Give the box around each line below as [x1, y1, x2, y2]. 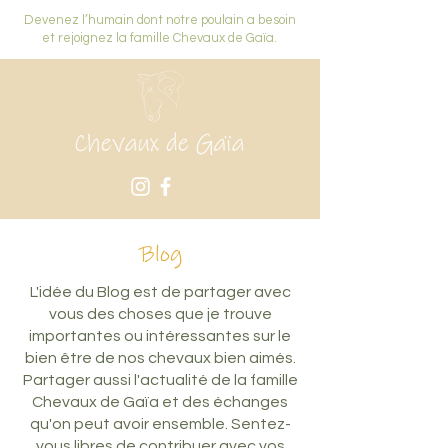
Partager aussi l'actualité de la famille [22, 372, 298, 388]
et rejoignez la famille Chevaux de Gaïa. [42, 31, 277, 45]
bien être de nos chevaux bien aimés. [24, 350, 296, 366]
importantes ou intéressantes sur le [29, 328, 291, 344]
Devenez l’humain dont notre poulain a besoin [23, 13, 296, 27]
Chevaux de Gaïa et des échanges [32, 394, 288, 410]
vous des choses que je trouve [48, 306, 272, 322]
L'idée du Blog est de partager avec [29, 284, 291, 300]
